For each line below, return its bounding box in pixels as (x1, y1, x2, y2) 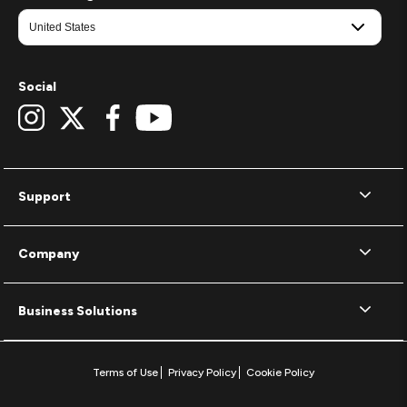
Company (18, 246, 79, 263)
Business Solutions (18, 303, 137, 320)
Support (18, 189, 71, 205)
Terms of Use (93, 366, 158, 380)
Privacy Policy (168, 366, 236, 380)
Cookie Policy (246, 366, 314, 380)
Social (18, 79, 56, 95)
